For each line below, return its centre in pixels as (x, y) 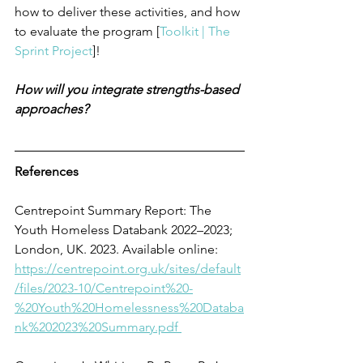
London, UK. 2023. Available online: (118, 250)
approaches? (53, 109)
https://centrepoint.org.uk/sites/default (128, 269)
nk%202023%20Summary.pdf (96, 327)
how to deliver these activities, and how (129, 12)
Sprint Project (53, 51)
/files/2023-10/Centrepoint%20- (104, 288)
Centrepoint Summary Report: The (115, 211)
